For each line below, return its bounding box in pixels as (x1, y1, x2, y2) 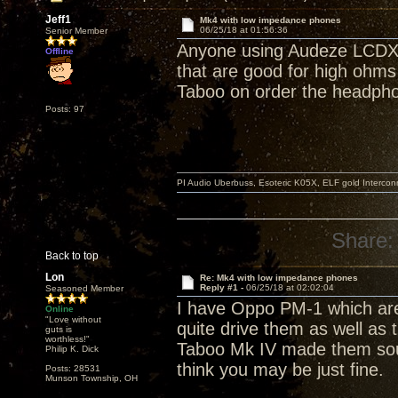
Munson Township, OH (45, 373, 138, 383)
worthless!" (45, 334, 90, 344)
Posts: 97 (45, 104, 84, 114)
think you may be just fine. (177, 360, 384, 379)
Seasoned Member (45, 283, 123, 293)
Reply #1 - (199, 283, 246, 292)
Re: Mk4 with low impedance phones (199, 273, 358, 283)
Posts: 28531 (45, 363, 100, 373)
